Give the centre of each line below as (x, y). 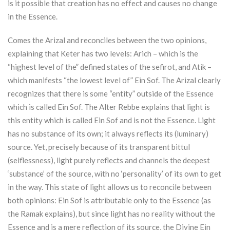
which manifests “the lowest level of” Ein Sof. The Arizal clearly (114, 80)
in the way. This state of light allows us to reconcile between (110, 187)
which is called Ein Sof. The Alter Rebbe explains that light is (109, 107)
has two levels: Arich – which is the (139, 54)
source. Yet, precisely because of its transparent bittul (99, 147)
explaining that (34, 54)
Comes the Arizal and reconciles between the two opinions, (107, 40)
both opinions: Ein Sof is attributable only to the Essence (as (109, 200)
